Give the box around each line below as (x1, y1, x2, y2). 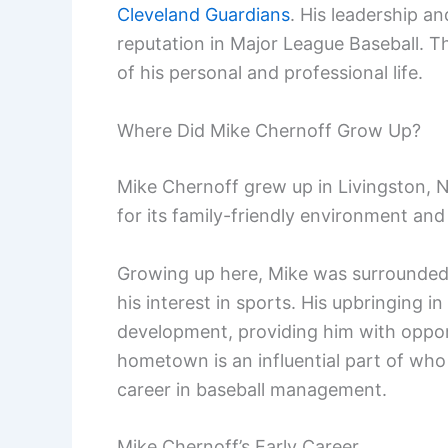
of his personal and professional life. (117, 62, 423, 84)
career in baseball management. (117, 378, 387, 400)
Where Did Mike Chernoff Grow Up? (117, 119, 421, 141)
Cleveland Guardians (117, 4, 290, 26)
